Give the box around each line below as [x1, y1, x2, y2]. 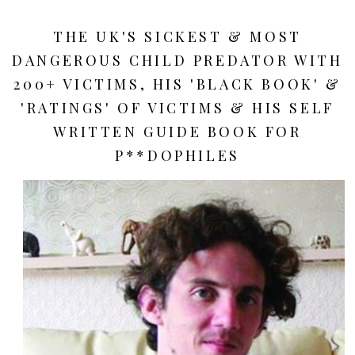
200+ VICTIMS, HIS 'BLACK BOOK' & [13, 74, 342, 94]
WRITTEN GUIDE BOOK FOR [53, 121, 302, 141]
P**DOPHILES [115, 145, 240, 165]
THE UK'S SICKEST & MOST [53, 26, 302, 46]
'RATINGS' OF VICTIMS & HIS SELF [21, 97, 334, 117]
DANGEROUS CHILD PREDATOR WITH [12, 50, 343, 70]
